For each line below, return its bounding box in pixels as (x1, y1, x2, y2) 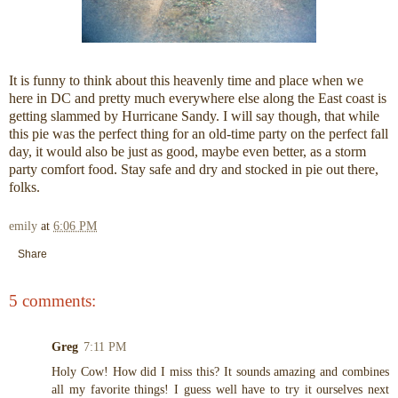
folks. (9, 179, 40, 195)
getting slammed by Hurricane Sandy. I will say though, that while (9, 108, 379, 124)
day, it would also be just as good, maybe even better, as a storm (9, 144, 366, 160)
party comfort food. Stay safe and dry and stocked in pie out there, (9, 162, 378, 178)
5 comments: (9, 291, 96, 310)
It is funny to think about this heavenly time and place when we (9, 73, 363, 89)
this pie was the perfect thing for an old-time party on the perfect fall (9, 126, 388, 142)
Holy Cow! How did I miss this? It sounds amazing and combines (52, 364, 389, 379)
